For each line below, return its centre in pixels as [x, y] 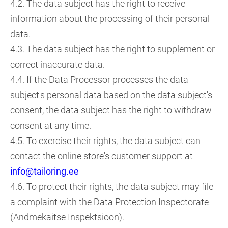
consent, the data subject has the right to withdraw [111, 110]
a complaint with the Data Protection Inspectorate [109, 202]
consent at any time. [51, 125]
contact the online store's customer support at [102, 156]
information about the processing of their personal [110, 19]
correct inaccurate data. [58, 64]
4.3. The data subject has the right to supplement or [112, 49]
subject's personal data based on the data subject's [111, 95]
